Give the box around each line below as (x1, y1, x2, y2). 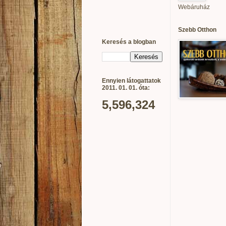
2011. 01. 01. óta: (102, 84, 150, 91)
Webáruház (178, 3, 210, 11)
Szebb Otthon (178, 26, 216, 33)
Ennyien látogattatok (102, 77, 161, 84)
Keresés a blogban (102, 38, 156, 45)
